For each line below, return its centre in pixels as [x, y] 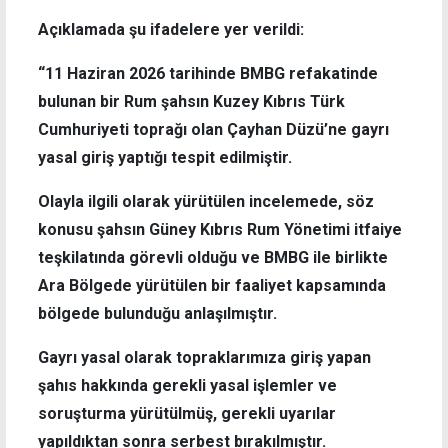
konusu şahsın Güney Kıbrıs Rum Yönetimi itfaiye [220, 229]
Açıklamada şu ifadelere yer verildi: [171, 29]
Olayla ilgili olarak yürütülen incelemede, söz [206, 201]
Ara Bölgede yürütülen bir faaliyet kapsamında [212, 285]
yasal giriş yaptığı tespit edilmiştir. [165, 157]
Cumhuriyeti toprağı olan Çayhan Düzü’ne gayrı [213, 129]
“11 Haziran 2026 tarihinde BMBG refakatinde [208, 73]
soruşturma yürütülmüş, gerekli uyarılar [187, 413]
